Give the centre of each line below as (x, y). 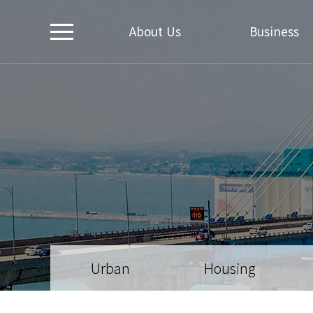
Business (274, 31)
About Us (155, 31)
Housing (230, 268)
